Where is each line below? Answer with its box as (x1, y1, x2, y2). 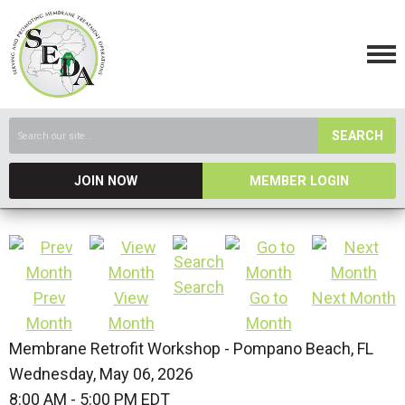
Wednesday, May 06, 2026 (9, 364, 193, 383)
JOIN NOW (74, 174, 137, 189)
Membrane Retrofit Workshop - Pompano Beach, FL (9, 339, 373, 358)
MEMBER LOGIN (250, 174, 349, 189)
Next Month (312, 288, 396, 307)
